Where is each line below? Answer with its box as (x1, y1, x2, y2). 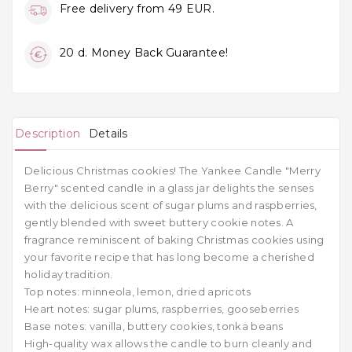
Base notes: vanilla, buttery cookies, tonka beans (24, 320, 284, 333)
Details (88, 126, 128, 141)
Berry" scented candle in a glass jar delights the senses (24, 181, 314, 195)
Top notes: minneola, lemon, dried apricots (24, 285, 251, 299)
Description (15, 126, 81, 141)
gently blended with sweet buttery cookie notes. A (24, 216, 294, 229)
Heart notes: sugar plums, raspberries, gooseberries (24, 302, 299, 316)
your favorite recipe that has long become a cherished (24, 251, 314, 264)
